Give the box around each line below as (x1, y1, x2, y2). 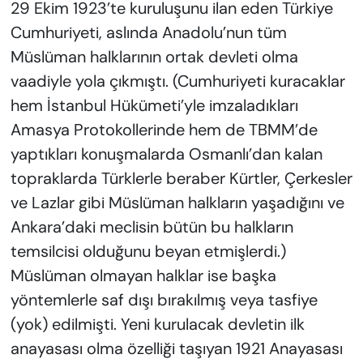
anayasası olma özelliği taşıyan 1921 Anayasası (10, 338, 343, 360)
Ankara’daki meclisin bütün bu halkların (10, 216, 293, 238)
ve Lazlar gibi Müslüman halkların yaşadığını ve (10, 192, 344, 214)
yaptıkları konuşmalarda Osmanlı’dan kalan (10, 143, 322, 165)
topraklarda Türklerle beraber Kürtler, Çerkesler (10, 168, 352, 190)
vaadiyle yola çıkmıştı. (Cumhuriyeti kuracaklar (10, 70, 345, 92)
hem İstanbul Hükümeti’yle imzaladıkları (10, 95, 298, 117)
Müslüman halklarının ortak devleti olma (10, 46, 298, 68)
